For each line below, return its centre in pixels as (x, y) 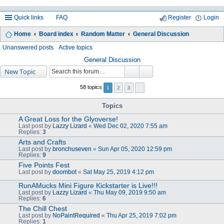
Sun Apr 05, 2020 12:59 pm (135, 149)
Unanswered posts (28, 47)
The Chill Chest (43, 208)
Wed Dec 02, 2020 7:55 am (130, 126)
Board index (56, 34)
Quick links (29, 17)
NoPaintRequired (76, 215)
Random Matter (103, 34)
